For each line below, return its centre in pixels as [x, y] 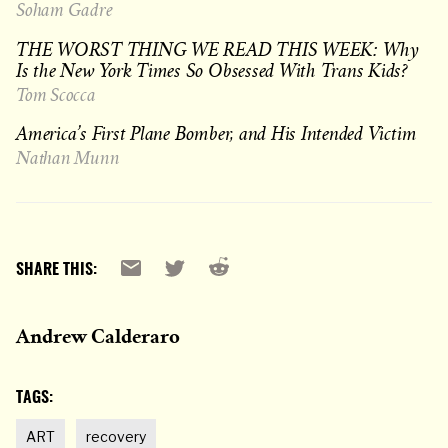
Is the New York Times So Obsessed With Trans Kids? [212, 69]
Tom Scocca [56, 94]
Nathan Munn [68, 157]
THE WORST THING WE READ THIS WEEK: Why [217, 48]
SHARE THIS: [56, 269]
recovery [116, 437]
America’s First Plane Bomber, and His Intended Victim [216, 132]
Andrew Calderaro [98, 336]
